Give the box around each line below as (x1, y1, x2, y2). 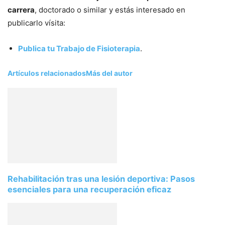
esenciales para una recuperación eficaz (8, 184, 171, 194)
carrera (8, 5, 35, 15)
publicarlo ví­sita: (8, 18, 65, 28)
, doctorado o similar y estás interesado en (35, 5, 185, 15)
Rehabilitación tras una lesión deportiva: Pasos (8, 173, 195, 184)
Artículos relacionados (8, 69, 86, 77)
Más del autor (86, 69, 133, 77)
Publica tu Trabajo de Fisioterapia (18, 44, 140, 53)
